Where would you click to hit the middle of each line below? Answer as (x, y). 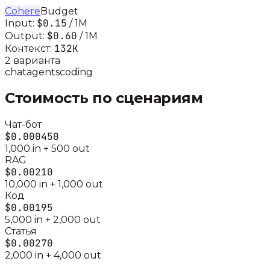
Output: (26, 36)
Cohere (23, 11)
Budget (59, 11)
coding (76, 72)
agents (43, 72)
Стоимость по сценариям (104, 98)
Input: (21, 23)
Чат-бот (23, 124)
